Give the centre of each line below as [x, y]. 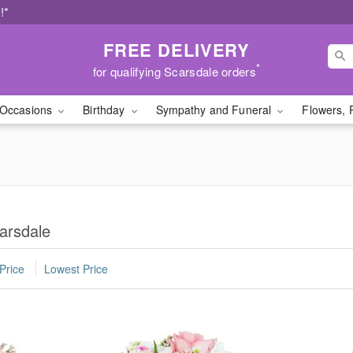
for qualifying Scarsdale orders [174, 71]
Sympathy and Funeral [215, 110]
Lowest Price [76, 269]
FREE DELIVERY [176, 49]
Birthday [106, 110]
